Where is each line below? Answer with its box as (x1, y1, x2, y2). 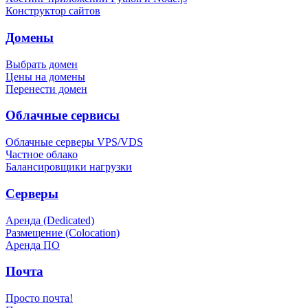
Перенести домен (5, 82, 87, 95)
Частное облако (5, 148, 78, 161)
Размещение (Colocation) (5, 226, 120, 239)
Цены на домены (5, 70, 85, 82)
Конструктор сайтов (5, 5, 100, 17)
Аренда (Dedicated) (5, 214, 94, 226)
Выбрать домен (5, 58, 78, 70)
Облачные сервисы (5, 108, 120, 123)
